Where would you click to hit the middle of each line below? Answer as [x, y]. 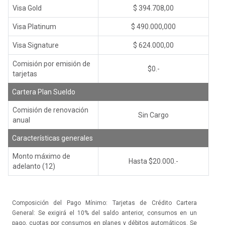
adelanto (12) [34, 166]
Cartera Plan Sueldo [44, 92]
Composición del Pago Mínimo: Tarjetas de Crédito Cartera [104, 203]
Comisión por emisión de [51, 64]
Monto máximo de [41, 156]
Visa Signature [36, 45]
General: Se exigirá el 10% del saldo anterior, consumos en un [104, 213]
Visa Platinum [34, 26]
